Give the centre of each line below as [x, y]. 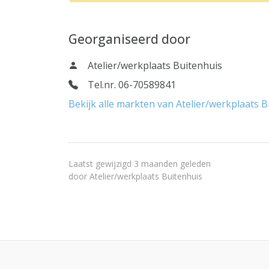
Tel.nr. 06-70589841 [132, 85]
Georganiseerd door [129, 39]
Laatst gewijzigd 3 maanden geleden [140, 164]
